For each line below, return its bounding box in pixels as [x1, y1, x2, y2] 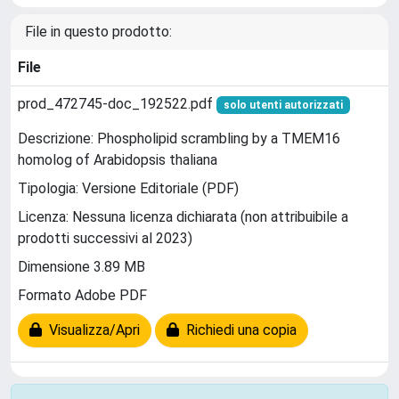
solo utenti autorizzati [223, 99, 343, 111]
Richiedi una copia [179, 322, 297, 339]
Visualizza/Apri [42, 322, 140, 339]
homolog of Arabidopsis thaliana [18, 151, 217, 169]
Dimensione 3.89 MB [18, 258, 145, 276]
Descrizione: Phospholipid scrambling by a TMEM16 [18, 130, 340, 148]
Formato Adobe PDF [18, 287, 147, 305]
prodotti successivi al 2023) [18, 230, 192, 248]
